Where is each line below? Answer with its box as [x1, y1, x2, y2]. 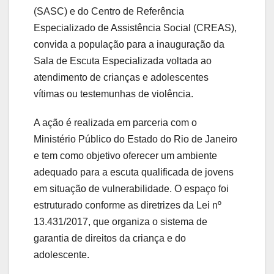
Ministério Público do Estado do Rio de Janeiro [34, 134, 237, 145]
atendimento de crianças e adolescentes [34, 72, 209, 83]
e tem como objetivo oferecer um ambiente [34, 150, 217, 161]
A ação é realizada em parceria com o [34, 117, 197, 128]
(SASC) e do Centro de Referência [34, 6, 184, 17]
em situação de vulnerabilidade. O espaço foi [34, 183, 229, 194]
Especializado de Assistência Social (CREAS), [34, 23, 237, 34]
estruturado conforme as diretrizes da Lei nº [34, 200, 221, 211]
